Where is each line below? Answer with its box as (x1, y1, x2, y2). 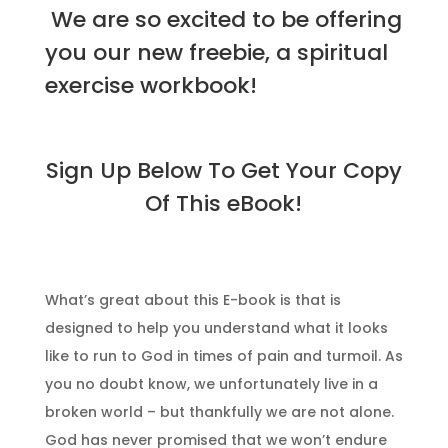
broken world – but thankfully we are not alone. (44, 401, 394, 422)
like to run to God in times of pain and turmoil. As (44, 345, 403, 366)
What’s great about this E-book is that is (44, 289, 341, 310)
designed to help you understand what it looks (44, 317, 388, 338)
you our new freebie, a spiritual (44, 36, 388, 68)
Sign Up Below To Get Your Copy (45, 154, 402, 186)
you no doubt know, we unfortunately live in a (44, 373, 378, 394)
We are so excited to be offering (44, 3, 402, 35)
